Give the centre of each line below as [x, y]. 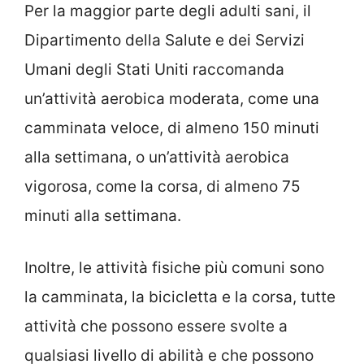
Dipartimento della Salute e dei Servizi [165, 40]
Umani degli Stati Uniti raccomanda [154, 69]
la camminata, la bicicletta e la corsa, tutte [180, 297]
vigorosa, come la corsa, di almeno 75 [162, 186]
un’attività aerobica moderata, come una [172, 98]
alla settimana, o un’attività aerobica [157, 157]
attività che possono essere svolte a [156, 327]
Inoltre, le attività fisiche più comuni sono [174, 268]
